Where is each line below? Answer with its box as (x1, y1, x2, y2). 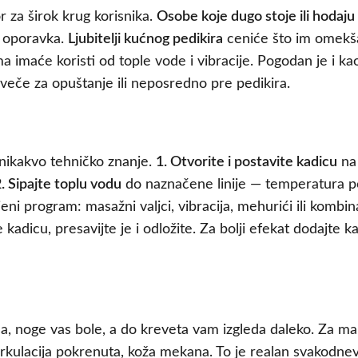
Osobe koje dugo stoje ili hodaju (157, 10, 355, 25)
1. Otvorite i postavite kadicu (156, 155, 337, 170)
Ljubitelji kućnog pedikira (68, 32, 223, 47)
